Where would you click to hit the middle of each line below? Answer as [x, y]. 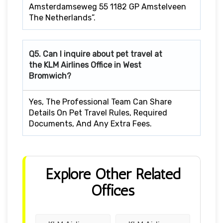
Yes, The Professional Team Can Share [100, 102]
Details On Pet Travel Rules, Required [98, 112]
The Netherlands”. [62, 17]
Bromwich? [50, 76]
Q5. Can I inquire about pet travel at [96, 54]
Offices [113, 190]
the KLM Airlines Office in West [85, 65]
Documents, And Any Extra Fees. [90, 123]
